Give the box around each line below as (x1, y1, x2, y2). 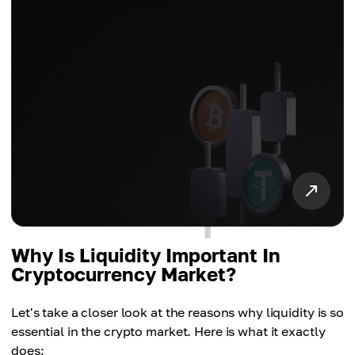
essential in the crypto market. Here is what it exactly (11, 323, 326, 339)
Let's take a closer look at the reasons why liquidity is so (11, 304, 344, 320)
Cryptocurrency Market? (11, 262, 236, 285)
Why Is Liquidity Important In (11, 243, 281, 266)
